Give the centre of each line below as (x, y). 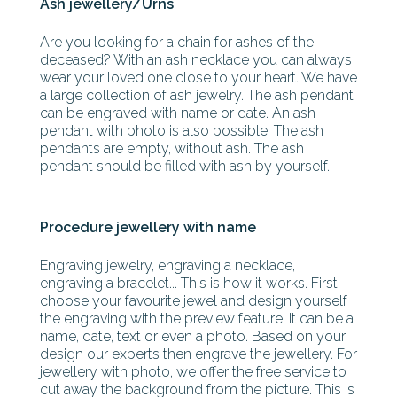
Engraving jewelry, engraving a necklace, (167, 265)
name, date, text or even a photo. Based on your (193, 336)
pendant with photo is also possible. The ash (182, 131)
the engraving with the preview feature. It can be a (197, 319)
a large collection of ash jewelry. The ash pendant (197, 95)
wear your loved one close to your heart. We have (198, 78)
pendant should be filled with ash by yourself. (185, 166)
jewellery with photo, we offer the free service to (193, 372)
